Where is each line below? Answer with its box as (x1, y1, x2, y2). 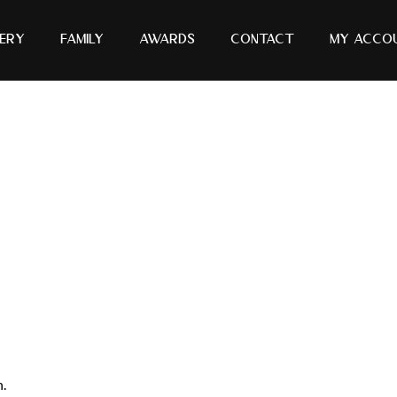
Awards (139, 33, 195, 47)
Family (60, 33, 104, 47)
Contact (230, 33, 294, 47)
